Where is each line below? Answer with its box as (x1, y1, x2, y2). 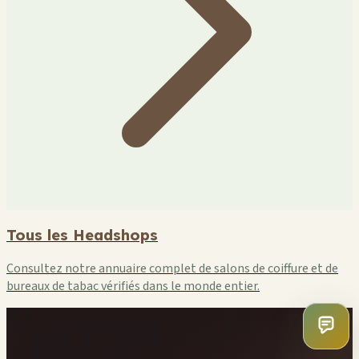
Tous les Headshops (6, 225, 158, 245)
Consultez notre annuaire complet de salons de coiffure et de (6, 259, 338, 277)
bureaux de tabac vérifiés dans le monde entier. (6, 276, 260, 295)
